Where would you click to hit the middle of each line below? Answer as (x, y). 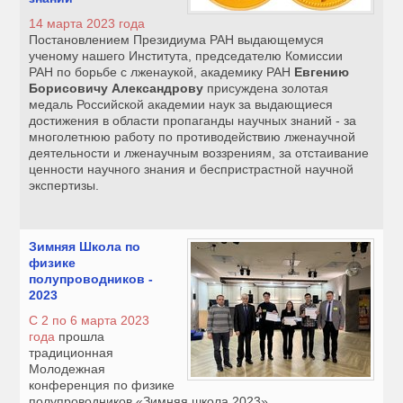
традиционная (72, 353)
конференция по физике (102, 385)
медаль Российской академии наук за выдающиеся (181, 105)
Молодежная (67, 369)
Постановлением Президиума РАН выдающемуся (177, 40)
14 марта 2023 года (87, 24)
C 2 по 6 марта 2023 (90, 321)
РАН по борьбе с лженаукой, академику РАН (162, 72)
